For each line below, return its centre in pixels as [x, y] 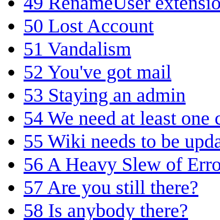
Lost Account [101, 26]
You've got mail [110, 72]
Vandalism [89, 49]
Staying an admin [117, 95]
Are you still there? [123, 187]
